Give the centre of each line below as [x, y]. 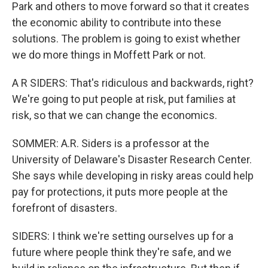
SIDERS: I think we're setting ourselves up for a [123, 236]
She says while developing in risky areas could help [133, 176]
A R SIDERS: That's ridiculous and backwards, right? [133, 83]
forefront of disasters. [65, 208]
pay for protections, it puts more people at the [120, 192]
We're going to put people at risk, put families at [124, 99]
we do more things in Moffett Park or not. [109, 55]
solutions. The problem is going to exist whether [126, 39]
